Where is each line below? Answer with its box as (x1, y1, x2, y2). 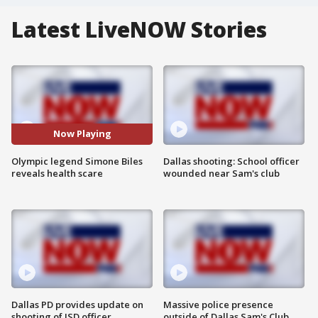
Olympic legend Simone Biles (11, 154, 143, 168)
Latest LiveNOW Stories (11, 15, 267, 44)
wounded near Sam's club (163, 166, 280, 180)
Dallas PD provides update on (11, 298, 143, 312)
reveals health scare (11, 166, 103, 180)
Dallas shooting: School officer (163, 154, 300, 168)
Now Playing (53, 127, 111, 141)
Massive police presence (163, 298, 273, 312)
